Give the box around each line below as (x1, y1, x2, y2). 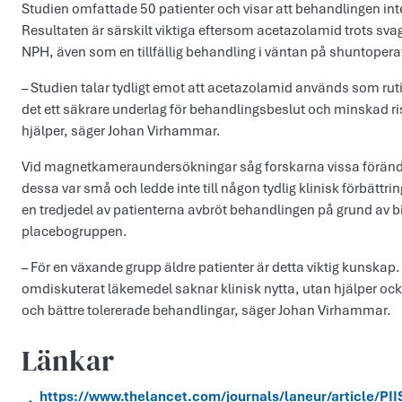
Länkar (22, 341, 114, 381)
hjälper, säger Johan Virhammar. (22, 122, 221, 141)
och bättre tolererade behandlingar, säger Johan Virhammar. (22, 301, 391, 320)
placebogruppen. (22, 223, 127, 241)
